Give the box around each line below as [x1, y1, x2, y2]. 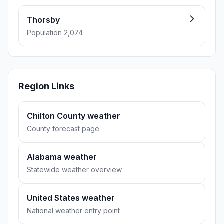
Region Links [18, 81, 74, 91]
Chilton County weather [27, 111, 120, 121]
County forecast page [27, 124, 99, 133]
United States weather [27, 193, 115, 203]
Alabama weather [27, 152, 97, 162]
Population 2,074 [27, 28, 83, 37]
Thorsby [27, 15, 60, 25]
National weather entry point [27, 206, 120, 215]
